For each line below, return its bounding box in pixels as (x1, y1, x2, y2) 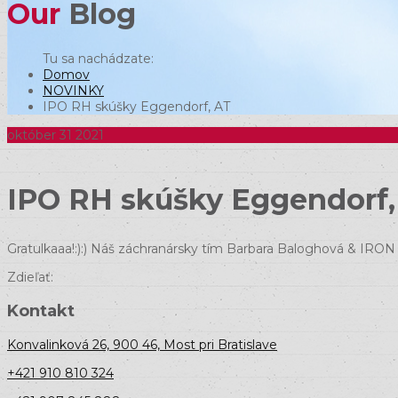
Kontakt (7, 300, 75, 321)
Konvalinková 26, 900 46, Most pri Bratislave (7, 336, 277, 353)
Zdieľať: (7, 268, 53, 285)
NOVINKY (43, 82, 104, 99)
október (7, 126, 56, 143)
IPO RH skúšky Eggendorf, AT (43, 98, 230, 115)
